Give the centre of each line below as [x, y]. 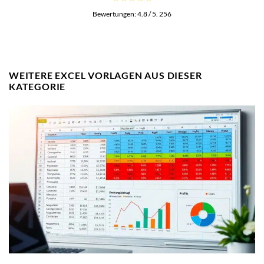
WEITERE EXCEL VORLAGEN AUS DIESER [105, 75]
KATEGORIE [37, 86]
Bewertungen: [115, 14]
